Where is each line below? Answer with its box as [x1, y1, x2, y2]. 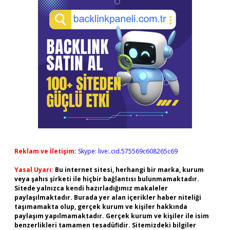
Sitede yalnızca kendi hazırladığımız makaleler [14, 184, 168, 193]
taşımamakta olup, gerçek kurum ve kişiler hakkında [14, 202, 187, 211]
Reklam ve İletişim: [14, 147, 76, 156]
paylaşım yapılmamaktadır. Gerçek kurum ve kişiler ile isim [14, 212, 209, 220]
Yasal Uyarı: [14, 165, 53, 174]
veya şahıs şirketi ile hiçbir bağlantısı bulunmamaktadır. [14, 175, 199, 183]
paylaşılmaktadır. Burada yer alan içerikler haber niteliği [14, 193, 201, 202]
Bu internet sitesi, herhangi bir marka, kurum [55, 165, 204, 174]
